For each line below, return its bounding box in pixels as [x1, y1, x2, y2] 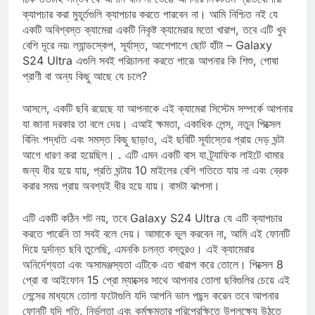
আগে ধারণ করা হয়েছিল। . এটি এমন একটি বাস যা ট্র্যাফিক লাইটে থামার [22, 160, 283, 174]
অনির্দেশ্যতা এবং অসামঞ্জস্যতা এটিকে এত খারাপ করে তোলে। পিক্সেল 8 [22, 269, 283, 284]
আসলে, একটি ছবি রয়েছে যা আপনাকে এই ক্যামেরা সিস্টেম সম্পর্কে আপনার [22, 113, 292, 128]
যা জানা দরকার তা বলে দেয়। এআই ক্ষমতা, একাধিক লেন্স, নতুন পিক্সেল [22, 129, 281, 143]
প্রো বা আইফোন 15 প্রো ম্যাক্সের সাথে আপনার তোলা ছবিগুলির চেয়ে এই [22, 285, 290, 300]
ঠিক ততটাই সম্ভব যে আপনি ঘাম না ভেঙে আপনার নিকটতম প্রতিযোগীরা [22, 4, 282, 18]
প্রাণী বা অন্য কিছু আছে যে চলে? [22, 81, 147, 96]
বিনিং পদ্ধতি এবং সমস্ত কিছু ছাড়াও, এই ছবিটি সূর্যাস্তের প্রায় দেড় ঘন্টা [22, 144, 284, 159]
